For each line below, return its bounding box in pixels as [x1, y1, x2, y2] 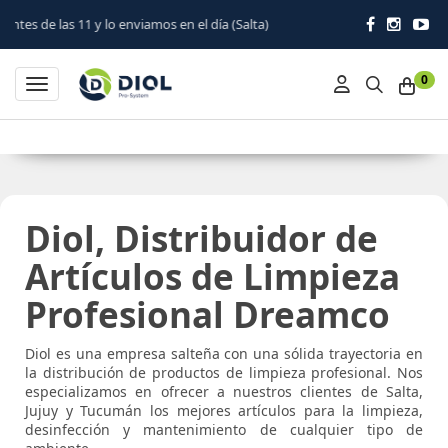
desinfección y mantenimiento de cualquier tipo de [25, 420, 423, 439]
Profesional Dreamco [25, 291, 390, 338]
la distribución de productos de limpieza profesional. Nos [25, 363, 423, 382]
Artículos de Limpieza [25, 253, 400, 300]
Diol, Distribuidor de [25, 215, 378, 262]
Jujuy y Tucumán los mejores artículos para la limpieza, [25, 401, 423, 420]
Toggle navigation [36, 76, 156, 95]
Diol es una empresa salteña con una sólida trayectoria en [25, 344, 423, 363]
